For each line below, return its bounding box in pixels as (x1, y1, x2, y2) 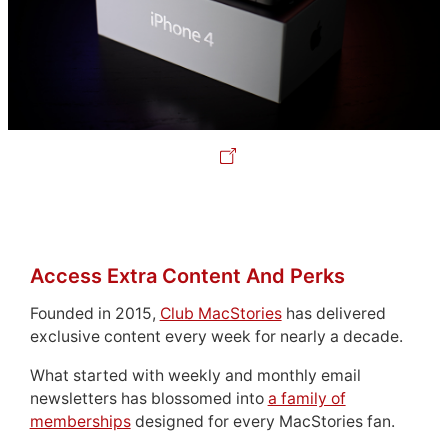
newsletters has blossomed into (29, 389, 268, 409)
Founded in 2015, (29, 304, 160, 324)
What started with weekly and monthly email (29, 366, 361, 386)
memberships (29, 412, 131, 432)
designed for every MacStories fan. (130, 412, 395, 432)
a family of (267, 389, 346, 409)
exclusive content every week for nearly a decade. (29, 327, 403, 347)
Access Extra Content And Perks (29, 264, 345, 289)
